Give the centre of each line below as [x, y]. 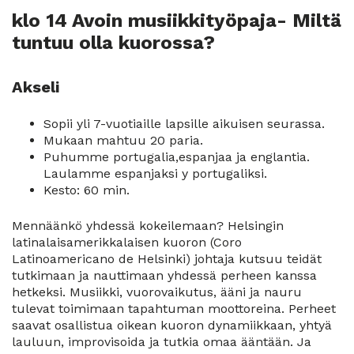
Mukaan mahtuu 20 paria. [123, 140]
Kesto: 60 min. [87, 190]
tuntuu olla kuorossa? [113, 42]
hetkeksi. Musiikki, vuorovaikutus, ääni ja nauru [157, 292]
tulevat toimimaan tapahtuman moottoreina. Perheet [174, 308]
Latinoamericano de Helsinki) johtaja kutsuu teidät [167, 258]
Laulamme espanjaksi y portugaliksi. [155, 173]
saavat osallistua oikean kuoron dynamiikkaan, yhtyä [172, 325]
